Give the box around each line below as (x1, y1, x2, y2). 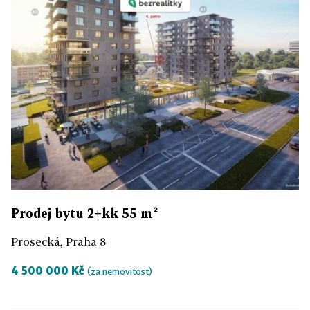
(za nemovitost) (87, 265, 152, 277)
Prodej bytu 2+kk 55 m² (11, 208, 158, 220)
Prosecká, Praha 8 (11, 234, 106, 248)
